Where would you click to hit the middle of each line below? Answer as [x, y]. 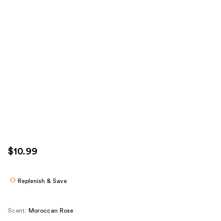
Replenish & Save [42, 181]
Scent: [17, 210]
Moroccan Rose [51, 210]
